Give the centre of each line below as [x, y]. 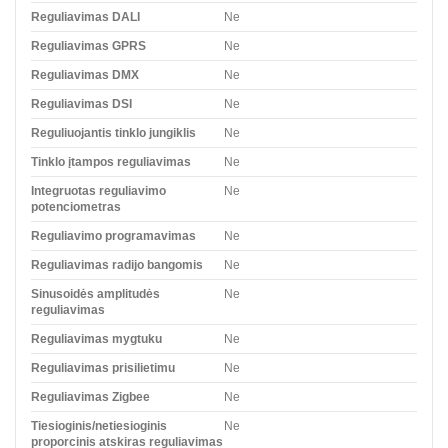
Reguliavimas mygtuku [96, 338]
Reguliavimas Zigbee [90, 396]
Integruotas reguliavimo [98, 190]
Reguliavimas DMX [85, 74]
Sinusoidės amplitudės [95, 293]
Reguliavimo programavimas [113, 235]
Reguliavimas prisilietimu [103, 367]
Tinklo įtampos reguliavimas [111, 161]
